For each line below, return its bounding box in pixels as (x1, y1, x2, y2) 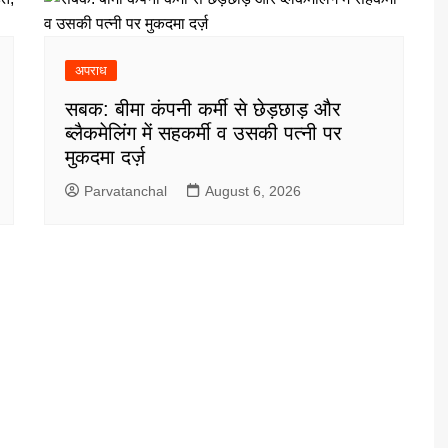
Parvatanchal (84, 182, 167, 199)
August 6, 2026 (205, 182, 301, 199)
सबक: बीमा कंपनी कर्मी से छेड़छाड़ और (65, 97, 341, 120)
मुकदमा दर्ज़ (65, 145, 145, 168)
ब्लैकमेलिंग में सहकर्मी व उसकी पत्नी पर (65, 121, 342, 144)
